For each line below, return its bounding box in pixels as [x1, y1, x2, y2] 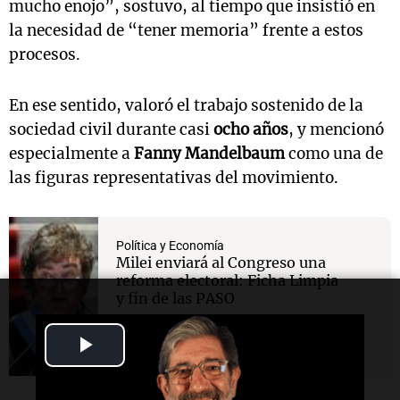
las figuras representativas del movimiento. [9, 168, 338, 188]
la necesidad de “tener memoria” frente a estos [9, 21, 363, 41]
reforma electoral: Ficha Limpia [116, 271, 338, 290]
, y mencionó [288, 120, 384, 140]
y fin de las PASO [116, 289, 235, 308]
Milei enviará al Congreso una [116, 254, 326, 272]
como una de [285, 144, 383, 164]
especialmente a [9, 144, 134, 164]
